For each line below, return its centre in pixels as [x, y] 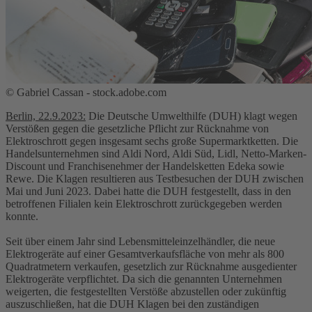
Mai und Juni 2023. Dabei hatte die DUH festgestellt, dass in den [148, 191]
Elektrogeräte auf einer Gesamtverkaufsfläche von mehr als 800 [145, 253]
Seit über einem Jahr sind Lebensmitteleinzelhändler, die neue [140, 241]
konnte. [22, 216]
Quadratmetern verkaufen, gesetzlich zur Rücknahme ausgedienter [151, 266]
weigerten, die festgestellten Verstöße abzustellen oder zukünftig [146, 291]
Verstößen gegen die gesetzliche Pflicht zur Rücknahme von [137, 128]
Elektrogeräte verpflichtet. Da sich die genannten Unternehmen [144, 279]
